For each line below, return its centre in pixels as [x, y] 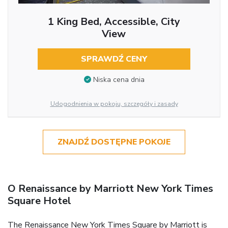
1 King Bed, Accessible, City [114, 21]
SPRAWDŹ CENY [114, 59]
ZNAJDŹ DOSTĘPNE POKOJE [114, 142]
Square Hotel [39, 201]
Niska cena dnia [119, 80]
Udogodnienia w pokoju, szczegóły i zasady [114, 104]
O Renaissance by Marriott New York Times [110, 188]
